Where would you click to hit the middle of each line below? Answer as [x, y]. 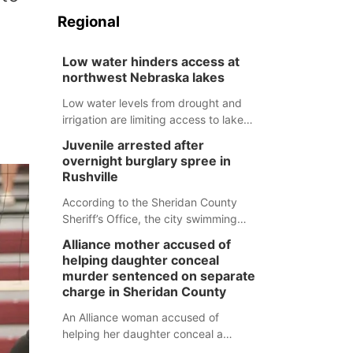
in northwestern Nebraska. [132, 136]
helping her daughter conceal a [142, 334]
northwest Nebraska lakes [145, 77]
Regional [88, 22]
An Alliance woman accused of [140, 317]
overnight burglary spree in [146, 161]
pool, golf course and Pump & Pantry [156, 235]
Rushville [90, 176]
